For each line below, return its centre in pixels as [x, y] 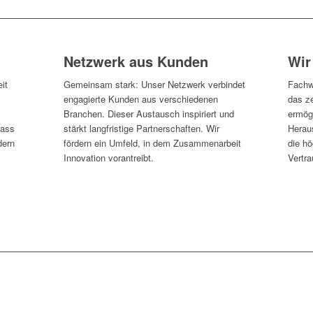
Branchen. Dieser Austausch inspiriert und [148, 114]
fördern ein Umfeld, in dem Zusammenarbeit [152, 143]
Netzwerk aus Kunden [136, 61]
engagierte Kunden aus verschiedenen [140, 99]
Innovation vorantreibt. [108, 158]
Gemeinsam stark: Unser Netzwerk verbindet [154, 85]
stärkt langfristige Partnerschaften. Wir [141, 129]
